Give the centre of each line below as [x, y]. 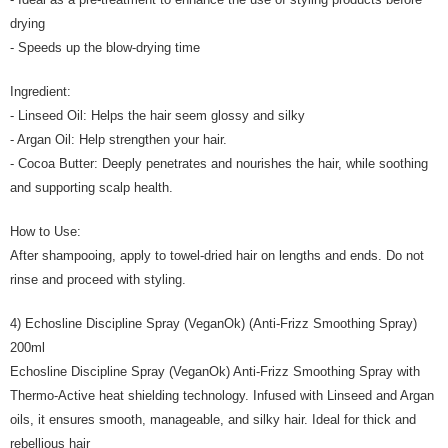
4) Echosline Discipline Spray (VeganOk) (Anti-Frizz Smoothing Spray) [213, 323]
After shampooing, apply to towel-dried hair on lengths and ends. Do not [217, 255]
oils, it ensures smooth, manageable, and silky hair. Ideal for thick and [213, 419]
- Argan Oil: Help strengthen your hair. [118, 139]
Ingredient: [40, 91]
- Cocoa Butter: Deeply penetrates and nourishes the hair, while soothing [219, 163]
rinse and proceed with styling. [98, 279]
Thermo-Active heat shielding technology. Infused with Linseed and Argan [222, 395]
